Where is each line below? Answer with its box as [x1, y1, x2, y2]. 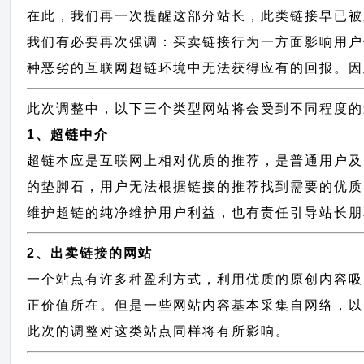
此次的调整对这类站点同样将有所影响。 [27, 324, 291, 338]
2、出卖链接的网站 [27, 246, 154, 260]
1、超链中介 [27, 128, 110, 141]
